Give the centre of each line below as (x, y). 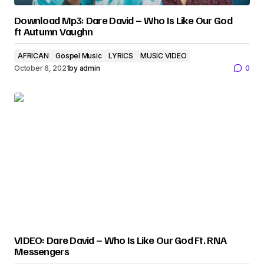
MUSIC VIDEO (164, 56)
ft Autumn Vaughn (54, 31)
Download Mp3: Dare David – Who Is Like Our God (123, 20)
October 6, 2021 (42, 68)
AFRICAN (33, 56)
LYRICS (121, 56)
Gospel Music (79, 56)
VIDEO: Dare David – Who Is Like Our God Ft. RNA (121, 240)
